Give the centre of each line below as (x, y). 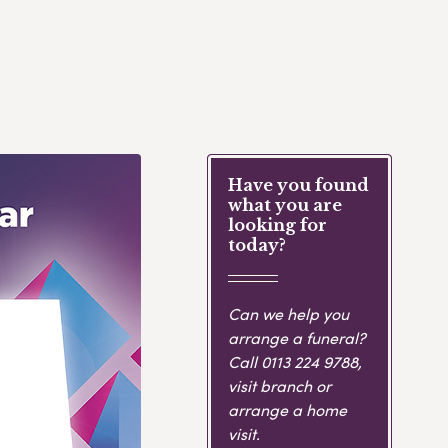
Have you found (298, 185)
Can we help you (288, 313)
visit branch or (279, 385)
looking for (277, 225)
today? (256, 245)
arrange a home (287, 409)
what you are (284, 205)
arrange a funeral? (296, 337)
